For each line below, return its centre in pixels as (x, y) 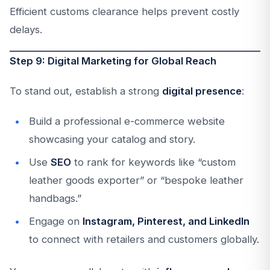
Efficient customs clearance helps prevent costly (124, 11)
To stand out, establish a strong (86, 91)
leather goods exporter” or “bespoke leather (136, 180)
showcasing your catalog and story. (112, 139)
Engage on (56, 221)
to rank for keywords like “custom (153, 162)
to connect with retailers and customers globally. (144, 239)
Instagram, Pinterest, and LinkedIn (166, 221)
